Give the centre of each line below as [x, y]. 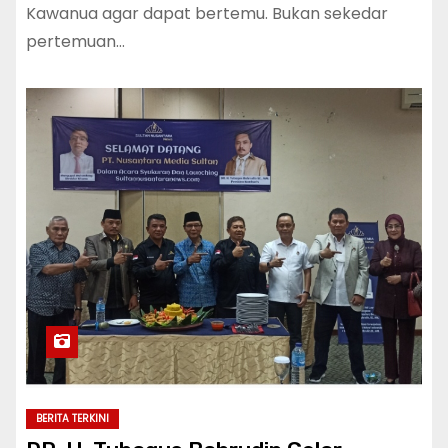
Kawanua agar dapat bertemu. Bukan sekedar [207, 14]
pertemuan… [75, 42]
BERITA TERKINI [72, 419]
